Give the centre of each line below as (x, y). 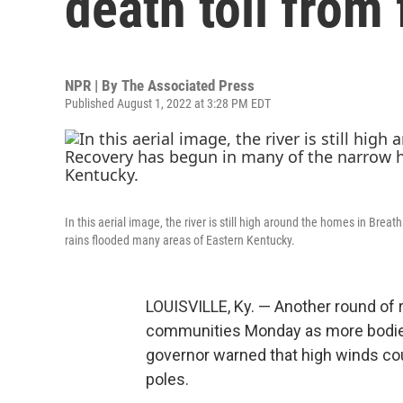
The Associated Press (188, 85)
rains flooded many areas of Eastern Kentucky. (180, 240)
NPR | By (93, 85)
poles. (167, 379)
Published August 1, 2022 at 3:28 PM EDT (168, 103)
